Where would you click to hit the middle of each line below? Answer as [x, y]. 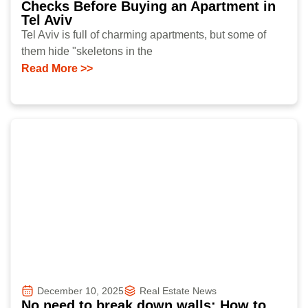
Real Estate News [178, 290]
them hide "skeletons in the [87, 51]
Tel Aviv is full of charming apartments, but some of [144, 34]
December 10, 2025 [80, 290]
